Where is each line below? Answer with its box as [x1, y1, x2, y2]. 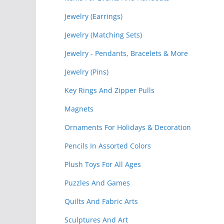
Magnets [64, 103, 93, 113]
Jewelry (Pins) [64, 66, 108, 76]
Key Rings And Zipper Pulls [64, 85, 154, 95]
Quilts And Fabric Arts [64, 196, 138, 206]
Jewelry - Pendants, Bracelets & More [64, 48, 188, 58]
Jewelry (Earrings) [64, 11, 122, 21]
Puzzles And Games [64, 177, 130, 187]
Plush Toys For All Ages [64, 159, 141, 169]
